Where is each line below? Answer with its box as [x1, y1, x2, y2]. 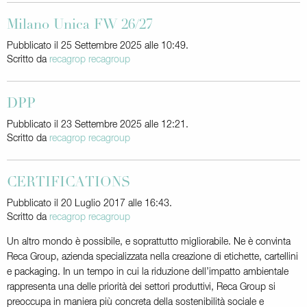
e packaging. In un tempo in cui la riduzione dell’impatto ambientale [7, 267, 288, 277]
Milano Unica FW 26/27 [7, 19, 153, 33]
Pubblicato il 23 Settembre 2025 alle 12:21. [7, 119, 188, 130]
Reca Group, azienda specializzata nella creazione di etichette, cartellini [7, 251, 298, 262]
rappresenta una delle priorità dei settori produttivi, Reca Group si [7, 282, 275, 292]
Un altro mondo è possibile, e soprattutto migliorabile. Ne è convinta [7, 236, 291, 247]
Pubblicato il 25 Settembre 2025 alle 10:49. [7, 40, 188, 51]
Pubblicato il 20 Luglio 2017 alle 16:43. [7, 198, 172, 208]
